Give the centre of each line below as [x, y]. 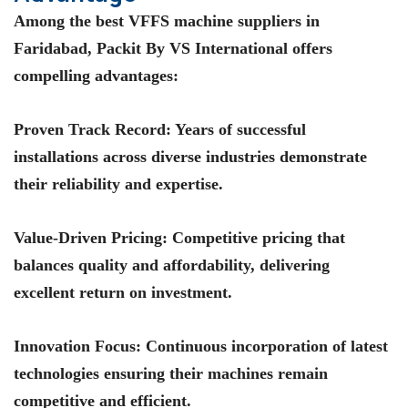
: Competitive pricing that [254, 237]
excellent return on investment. [123, 292]
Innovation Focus [75, 346]
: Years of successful [236, 130]
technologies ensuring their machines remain [171, 373]
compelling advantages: [96, 76]
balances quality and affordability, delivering [172, 265]
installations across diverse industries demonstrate [190, 157]
